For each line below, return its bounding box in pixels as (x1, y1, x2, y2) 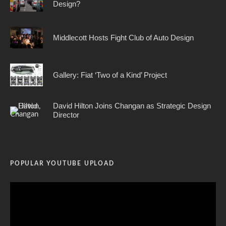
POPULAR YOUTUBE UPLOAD (10, 160, 115, 166)
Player (10, 195, 30, 203)
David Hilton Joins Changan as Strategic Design (53, 101, 211, 110)
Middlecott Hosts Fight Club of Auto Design (53, 33, 194, 42)
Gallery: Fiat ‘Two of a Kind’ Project (53, 70, 167, 79)
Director (53, 110, 79, 119)
